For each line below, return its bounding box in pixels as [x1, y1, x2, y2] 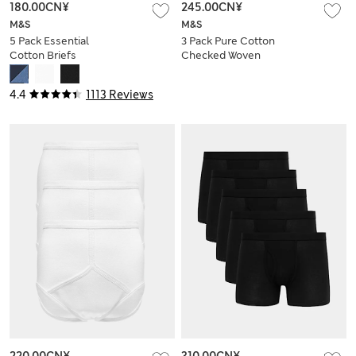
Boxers [181, 62, 216, 76]
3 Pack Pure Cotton [181, 33, 275, 48]
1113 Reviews [86, 87, 153, 102]
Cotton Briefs [10, 48, 76, 62]
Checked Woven [181, 48, 261, 62]
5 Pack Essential [10, 33, 89, 48]
